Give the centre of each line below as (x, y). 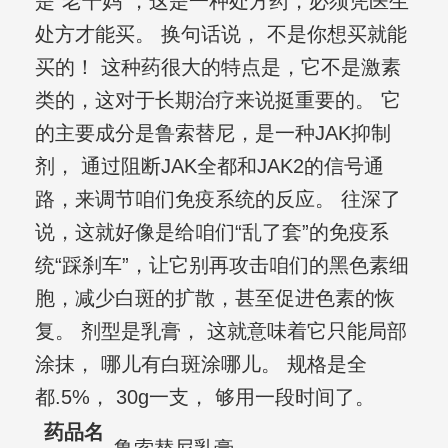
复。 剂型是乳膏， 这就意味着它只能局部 (220, 331)
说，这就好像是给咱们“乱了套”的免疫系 (211, 232)
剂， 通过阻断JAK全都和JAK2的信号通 (209, 166)
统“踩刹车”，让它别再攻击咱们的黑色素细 (221, 265)
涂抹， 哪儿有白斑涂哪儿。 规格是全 (200, 364)
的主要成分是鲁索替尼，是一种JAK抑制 (212, 133)
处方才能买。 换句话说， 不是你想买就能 (220, 34)
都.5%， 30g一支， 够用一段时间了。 (204, 397)
